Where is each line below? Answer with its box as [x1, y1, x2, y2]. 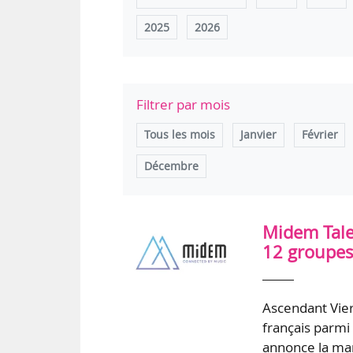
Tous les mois [144, 128, 215, 143]
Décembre [144, 158, 199, 173]
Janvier [240, 128, 277, 143]
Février [301, 128, 338, 143]
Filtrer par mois [136, 95, 231, 114]
